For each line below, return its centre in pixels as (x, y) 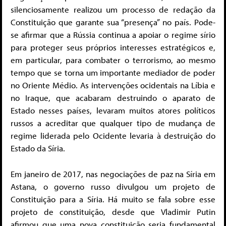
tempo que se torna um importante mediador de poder (113, 73)
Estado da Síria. (38, 148)
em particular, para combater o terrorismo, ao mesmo (113, 60)
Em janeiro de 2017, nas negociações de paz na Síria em (113, 174)
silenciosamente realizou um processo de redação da (113, 10)
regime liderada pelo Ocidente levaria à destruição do (113, 136)
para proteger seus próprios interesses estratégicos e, (113, 47)
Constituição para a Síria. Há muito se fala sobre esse (113, 199)
